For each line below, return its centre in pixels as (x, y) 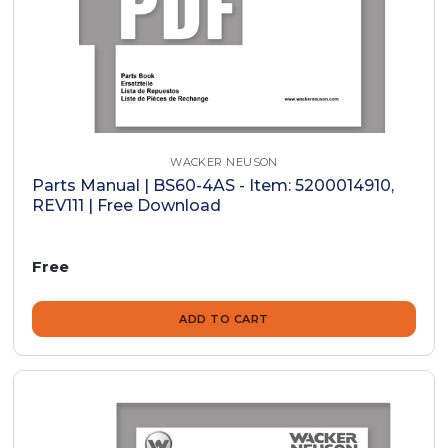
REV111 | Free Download (127, 205)
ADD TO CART (224, 319)
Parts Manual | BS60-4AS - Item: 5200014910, (213, 185)
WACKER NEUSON (224, 161)
